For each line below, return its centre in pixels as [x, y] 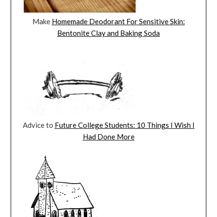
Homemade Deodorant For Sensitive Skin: [118, 22]
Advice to [39, 125]
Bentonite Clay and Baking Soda [108, 33]
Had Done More [108, 137]
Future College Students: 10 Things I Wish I [124, 125]
